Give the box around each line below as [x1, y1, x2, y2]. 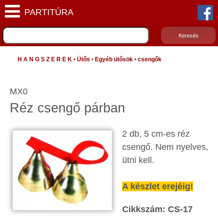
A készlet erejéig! [122, 182, 193, 191]
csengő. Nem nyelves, [122, 142, 208, 152]
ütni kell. [122, 155, 154, 165]
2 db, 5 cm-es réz [122, 129, 190, 139]
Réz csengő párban [10, 101, 125, 115]
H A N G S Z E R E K [18, 56, 72, 63]
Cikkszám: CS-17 [122, 204, 193, 214]
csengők [138, 56, 162, 63]
